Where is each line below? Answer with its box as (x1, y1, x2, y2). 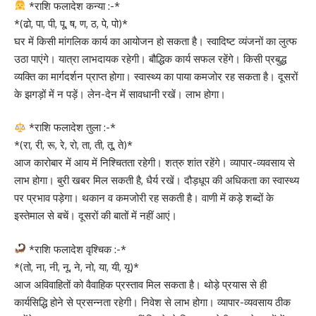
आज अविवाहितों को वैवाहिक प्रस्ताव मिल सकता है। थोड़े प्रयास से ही (14, 277, 267, 291)
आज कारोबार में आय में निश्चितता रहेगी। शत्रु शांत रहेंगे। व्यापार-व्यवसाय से (14, 156, 295, 169)
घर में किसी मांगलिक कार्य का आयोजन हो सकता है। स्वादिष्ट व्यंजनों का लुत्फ (14, 34, 297, 48)
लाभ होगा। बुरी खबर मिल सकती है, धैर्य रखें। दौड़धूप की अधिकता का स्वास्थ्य (14, 174, 299, 187)
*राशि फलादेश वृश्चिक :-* (26, 242, 127, 256)
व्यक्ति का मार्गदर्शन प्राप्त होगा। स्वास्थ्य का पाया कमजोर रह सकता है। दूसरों (14, 69, 298, 83)
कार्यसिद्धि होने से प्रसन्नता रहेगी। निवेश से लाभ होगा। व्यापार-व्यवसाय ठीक (14, 295, 291, 309)
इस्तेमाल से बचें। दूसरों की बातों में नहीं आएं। (14, 209, 177, 222)
